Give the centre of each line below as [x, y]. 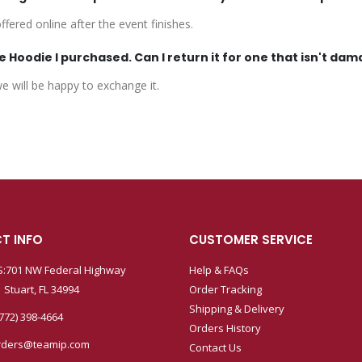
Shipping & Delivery [237, 308]
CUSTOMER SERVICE [251, 239]
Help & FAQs [219, 269]
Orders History [225, 328]
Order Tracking [225, 289]
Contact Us [215, 347]
